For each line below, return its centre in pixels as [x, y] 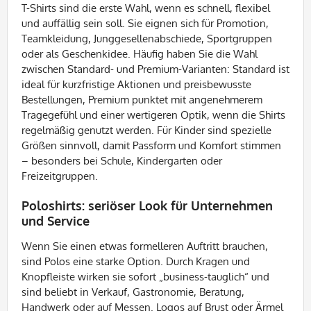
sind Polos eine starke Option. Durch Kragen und [136, 261]
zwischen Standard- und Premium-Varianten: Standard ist [155, 69]
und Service [56, 221]
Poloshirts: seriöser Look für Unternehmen [147, 205]
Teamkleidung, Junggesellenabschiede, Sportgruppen [147, 39]
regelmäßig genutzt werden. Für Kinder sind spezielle [146, 130]
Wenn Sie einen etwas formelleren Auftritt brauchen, [145, 246]
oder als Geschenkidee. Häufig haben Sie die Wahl [140, 54]
